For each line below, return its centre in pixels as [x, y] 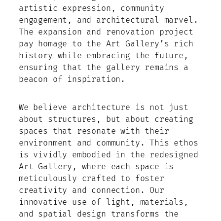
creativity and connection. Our [92, 190]
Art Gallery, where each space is [96, 166]
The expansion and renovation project [106, 32]
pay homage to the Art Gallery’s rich [106, 44]
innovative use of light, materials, [104, 202]
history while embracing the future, [104, 56]
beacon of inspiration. [72, 80]
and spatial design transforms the [99, 214]
